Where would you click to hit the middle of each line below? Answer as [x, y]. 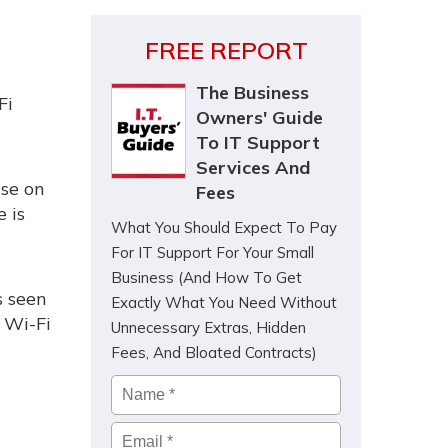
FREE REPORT [226, 50]
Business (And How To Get [206, 277]
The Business [252, 92]
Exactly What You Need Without [224, 302]
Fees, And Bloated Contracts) [214, 352]
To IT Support [258, 142]
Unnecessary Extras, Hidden [208, 327]
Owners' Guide [259, 117]
